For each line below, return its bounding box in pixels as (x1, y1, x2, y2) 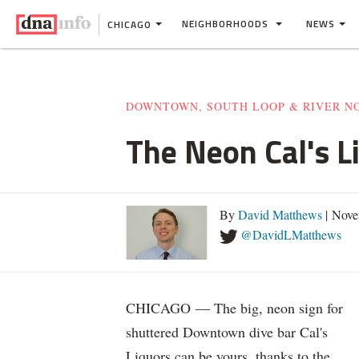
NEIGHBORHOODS (182, 16, 272, 31)
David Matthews (238, 206, 322, 223)
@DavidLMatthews (240, 226, 341, 243)
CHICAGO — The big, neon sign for (126, 298, 343, 317)
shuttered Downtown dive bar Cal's (126, 322, 328, 341)
